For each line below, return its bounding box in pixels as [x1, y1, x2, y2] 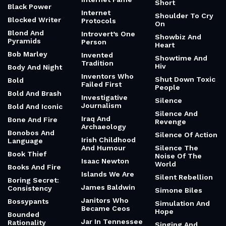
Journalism [81, 101, 122, 109]
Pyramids [8, 37, 41, 45]
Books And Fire [8, 163, 61, 171]
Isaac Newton [81, 157, 129, 165]
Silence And [155, 109, 198, 118]
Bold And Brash [8, 89, 62, 97]
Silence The [155, 144, 198, 152]
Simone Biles [155, 186, 202, 194]
